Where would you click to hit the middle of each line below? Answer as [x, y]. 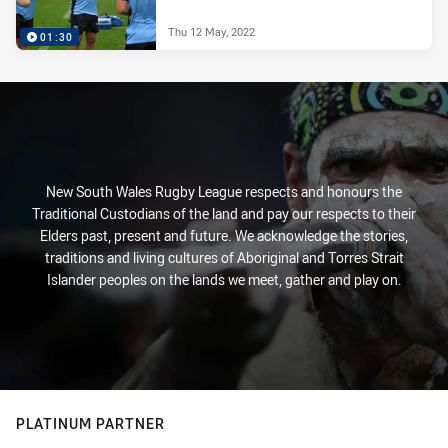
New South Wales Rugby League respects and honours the [224, 191]
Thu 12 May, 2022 [211, 31]
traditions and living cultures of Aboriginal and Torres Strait [224, 257]
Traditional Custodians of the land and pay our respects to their [224, 213]
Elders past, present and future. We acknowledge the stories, [224, 235]
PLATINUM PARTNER [90, 423]
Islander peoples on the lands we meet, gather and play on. [224, 279]
